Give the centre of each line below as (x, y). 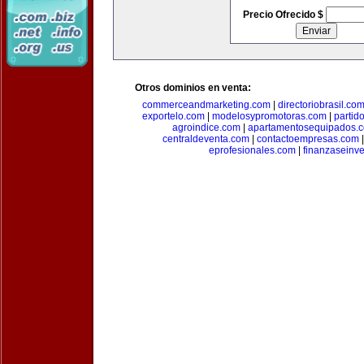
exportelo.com (173, 116)
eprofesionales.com (252, 150)
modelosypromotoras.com (269, 116)
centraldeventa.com (206, 139)
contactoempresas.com (308, 139)
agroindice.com (206, 128)
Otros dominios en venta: (193, 88)
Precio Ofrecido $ (284, 15)
